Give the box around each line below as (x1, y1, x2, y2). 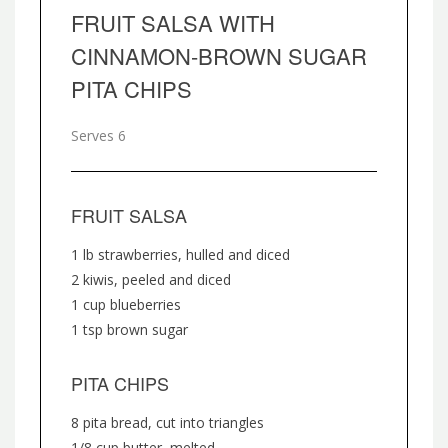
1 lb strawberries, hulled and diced (71, 244, 290, 264)
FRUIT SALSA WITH (71, 6, 275, 38)
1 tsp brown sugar (71, 319, 188, 339)
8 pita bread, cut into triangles (71, 412, 264, 432)
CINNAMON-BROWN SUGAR (71, 39, 367, 71)
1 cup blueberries (71, 294, 181, 314)
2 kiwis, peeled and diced (71, 269, 231, 289)
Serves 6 (71, 125, 126, 145)
